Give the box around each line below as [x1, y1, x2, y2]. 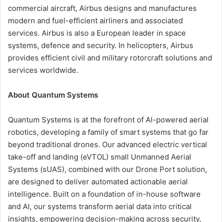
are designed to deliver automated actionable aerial [8, 176, 188, 186]
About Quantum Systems [8, 90, 98, 100]
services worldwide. [8, 65, 78, 75]
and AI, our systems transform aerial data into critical [8, 201, 192, 211]
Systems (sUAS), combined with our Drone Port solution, [8, 164, 207, 174]
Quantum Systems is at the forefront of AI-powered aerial [8, 114, 209, 124]
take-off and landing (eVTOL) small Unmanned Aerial [8, 152, 191, 162]
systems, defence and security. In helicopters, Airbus [8, 40, 193, 50]
